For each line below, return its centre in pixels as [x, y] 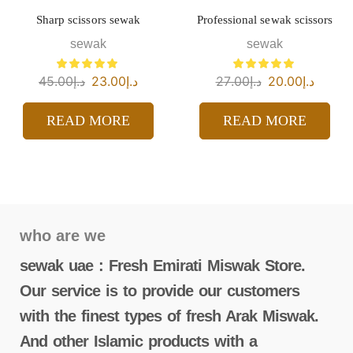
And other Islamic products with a [138, 342]
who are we [63, 236]
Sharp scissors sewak [88, 19]
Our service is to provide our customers [160, 291]
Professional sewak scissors [265, 19]
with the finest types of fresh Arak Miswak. [169, 316]
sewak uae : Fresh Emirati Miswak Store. [162, 266]
